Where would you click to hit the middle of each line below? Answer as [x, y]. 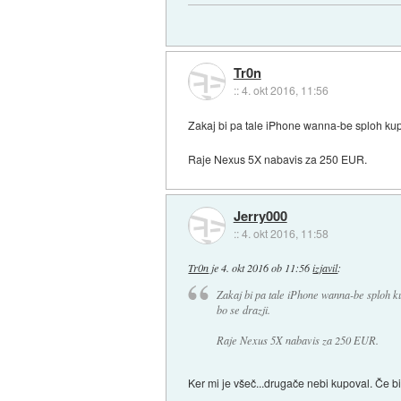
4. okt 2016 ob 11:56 [266, 268]
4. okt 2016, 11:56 [285, 90]
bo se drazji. [243, 310]
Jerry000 [260, 216]
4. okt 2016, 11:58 [285, 234]
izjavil [325, 268]
